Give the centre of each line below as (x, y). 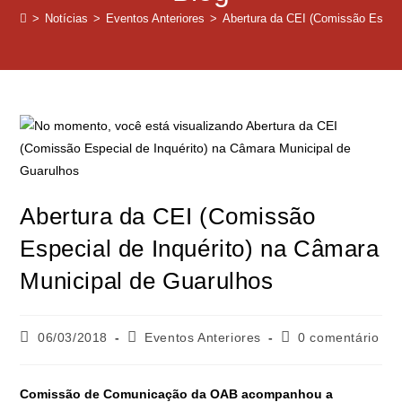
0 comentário (339, 337)
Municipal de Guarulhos (147, 280)
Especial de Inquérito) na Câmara (200, 248)
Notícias (67, 18)
